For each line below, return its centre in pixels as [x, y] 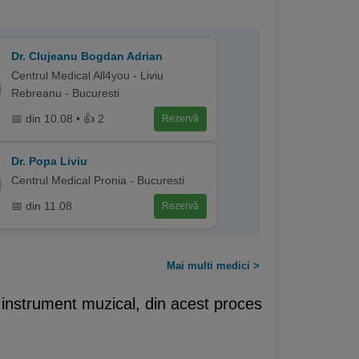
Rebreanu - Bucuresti [65, 93]
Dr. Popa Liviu [49, 161]
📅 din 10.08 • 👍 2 [57, 119]
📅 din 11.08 [41, 206]
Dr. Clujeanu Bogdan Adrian [87, 56]
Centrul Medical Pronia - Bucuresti [97, 180]
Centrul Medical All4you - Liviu [87, 75]
